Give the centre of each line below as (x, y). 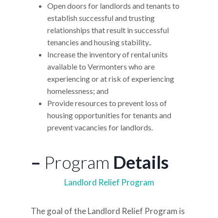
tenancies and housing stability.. (102, 42)
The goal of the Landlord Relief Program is (108, 211)
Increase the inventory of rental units (107, 54)
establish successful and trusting (101, 18)
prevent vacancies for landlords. (100, 127)
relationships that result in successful (108, 30)
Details (141, 162)
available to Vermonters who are (101, 66)
